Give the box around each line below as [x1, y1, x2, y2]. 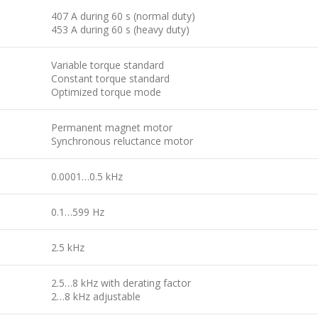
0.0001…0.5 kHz [51, 170, 123, 183]
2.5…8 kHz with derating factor [51, 276, 191, 290]
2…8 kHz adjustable [51, 290, 141, 303]
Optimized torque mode [51, 85, 161, 99]
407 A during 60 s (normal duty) [51, 9, 195, 23]
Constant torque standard [51, 72, 170, 85]
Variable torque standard [51, 58, 164, 72]
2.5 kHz [51, 241, 84, 254]
